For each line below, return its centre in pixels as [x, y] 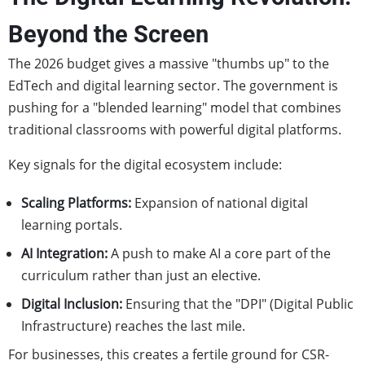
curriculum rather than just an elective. [141, 275]
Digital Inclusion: [72, 304]
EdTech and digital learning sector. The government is [173, 86]
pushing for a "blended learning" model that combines [175, 108]
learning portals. [72, 225]
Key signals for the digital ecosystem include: [145, 165]
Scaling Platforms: [76, 203]
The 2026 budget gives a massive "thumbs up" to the [169, 64]
